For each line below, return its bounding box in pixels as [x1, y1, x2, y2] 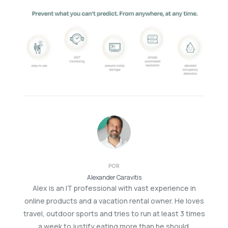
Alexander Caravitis [87, 173, 141, 182]
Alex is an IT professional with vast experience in [32, 183, 196, 193]
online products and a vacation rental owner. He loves [24, 195, 204, 206]
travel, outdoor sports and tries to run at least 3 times [23, 208, 205, 218]
